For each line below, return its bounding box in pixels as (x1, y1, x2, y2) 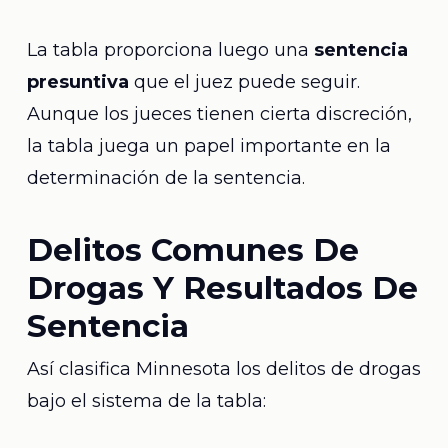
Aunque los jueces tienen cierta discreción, (26, 103, 412, 125)
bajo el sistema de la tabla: (26, 390, 266, 412)
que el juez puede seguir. (128, 71, 360, 93)
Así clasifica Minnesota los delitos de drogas (26, 358, 421, 380)
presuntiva (26, 71, 129, 93)
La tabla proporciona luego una (26, 39, 314, 61)
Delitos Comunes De (26, 231, 359, 269)
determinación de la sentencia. (26, 167, 305, 189)
